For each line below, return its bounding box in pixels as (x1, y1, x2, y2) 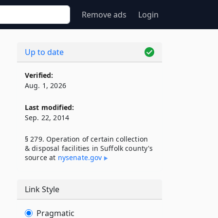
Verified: (25, 71, 54, 80)
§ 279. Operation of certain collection (25, 134, 148, 144)
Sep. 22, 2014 (25, 113, 70, 122)
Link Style (25, 184, 59, 195)
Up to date (25, 47, 64, 57)
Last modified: (25, 103, 74, 112)
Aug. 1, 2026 (25, 81, 66, 90)
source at (25, 153, 58, 162)
